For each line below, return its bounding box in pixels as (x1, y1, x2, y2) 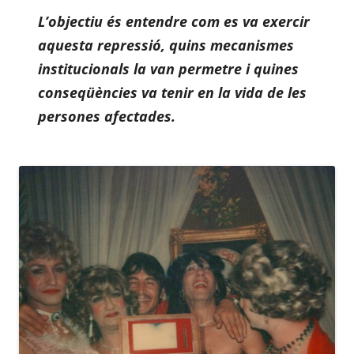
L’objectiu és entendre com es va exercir (38, 12, 310, 32)
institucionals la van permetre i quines (38, 59, 299, 79)
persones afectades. (38, 107, 175, 126)
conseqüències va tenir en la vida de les (38, 83, 307, 103)
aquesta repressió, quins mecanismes (38, 36, 294, 55)
